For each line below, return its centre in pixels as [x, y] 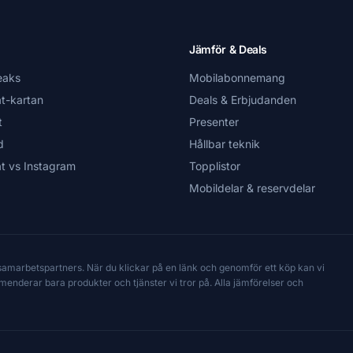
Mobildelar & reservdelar [252, 188]
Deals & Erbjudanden [243, 100]
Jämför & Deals [229, 49]
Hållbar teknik [225, 144]
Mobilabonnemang [237, 78]
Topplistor [215, 166]
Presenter [214, 122]
